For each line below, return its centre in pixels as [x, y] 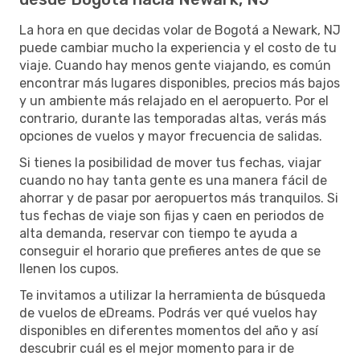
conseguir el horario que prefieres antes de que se [170, 251]
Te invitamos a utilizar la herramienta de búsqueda [172, 295]
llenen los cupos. [69, 268]
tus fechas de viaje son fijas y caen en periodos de [172, 215]
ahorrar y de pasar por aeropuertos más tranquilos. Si [179, 198]
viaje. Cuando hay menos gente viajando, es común [175, 65]
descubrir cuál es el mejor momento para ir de [157, 348]
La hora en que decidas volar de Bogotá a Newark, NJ [180, 30]
